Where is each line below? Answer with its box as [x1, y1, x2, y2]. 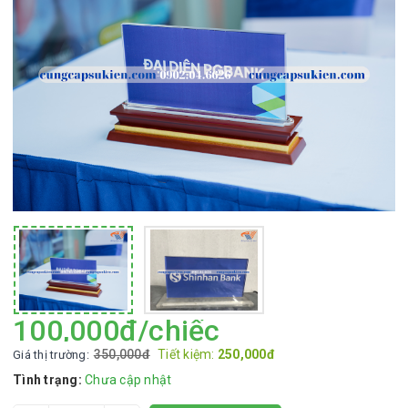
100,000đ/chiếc [13, 313, 220, 348]
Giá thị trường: [13, 348, 89, 362]
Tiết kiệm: [158, 347, 218, 362]
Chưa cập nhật [85, 372, 172, 387]
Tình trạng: [13, 372, 82, 387]
